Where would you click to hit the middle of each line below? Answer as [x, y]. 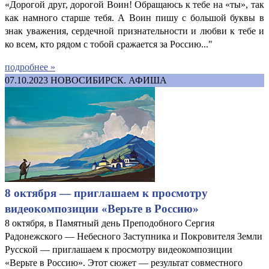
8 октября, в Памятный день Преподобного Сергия [110, 223]
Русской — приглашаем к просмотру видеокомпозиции [119, 249]
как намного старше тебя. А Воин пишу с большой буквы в [134, 17]
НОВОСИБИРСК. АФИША [109, 80]
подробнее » [30, 67]
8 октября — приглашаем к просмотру [106, 193]
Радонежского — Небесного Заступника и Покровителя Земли [134, 236]
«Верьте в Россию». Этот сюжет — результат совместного [124, 262]
